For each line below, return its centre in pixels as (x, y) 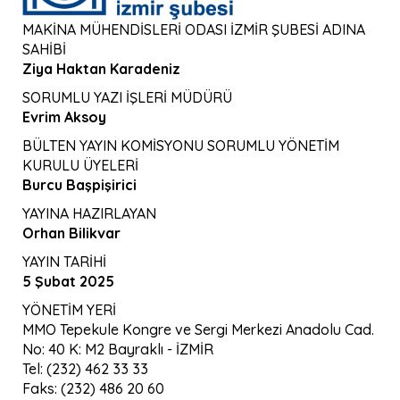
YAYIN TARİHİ (64, 261)
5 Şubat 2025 (68, 281)
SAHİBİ (44, 49)
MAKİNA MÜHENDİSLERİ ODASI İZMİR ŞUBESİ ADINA (194, 29)
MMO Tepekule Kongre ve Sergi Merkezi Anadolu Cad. (198, 329)
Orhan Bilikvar (71, 233)
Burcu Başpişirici (79, 184)
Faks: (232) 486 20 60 (93, 388)
